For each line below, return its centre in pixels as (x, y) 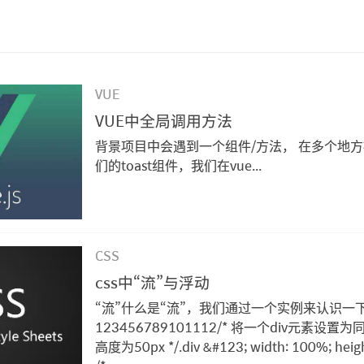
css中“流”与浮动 (153, 282)
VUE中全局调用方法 (164, 120)
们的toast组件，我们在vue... (179, 165)
